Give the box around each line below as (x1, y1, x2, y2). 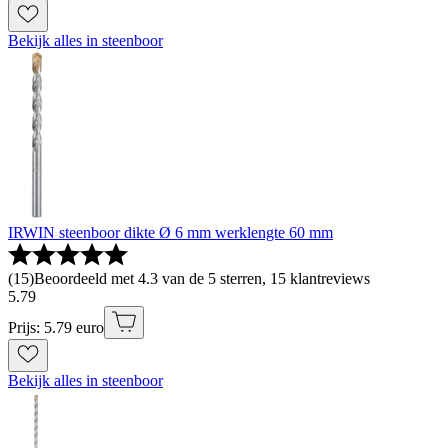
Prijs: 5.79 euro (8, 319, 104, 337)
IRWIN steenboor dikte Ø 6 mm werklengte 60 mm (8, 224, 333, 242)
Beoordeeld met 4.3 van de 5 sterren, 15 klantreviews (34, 270, 370, 288)
